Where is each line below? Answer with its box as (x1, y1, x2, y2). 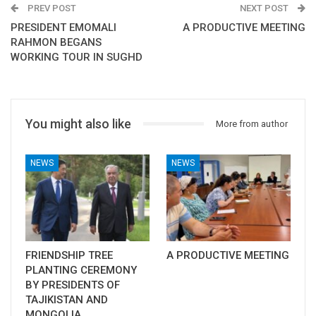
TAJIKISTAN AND (25, 293, 108, 306)
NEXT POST (240, 2, 291, 13)
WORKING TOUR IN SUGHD (11, 50, 142, 63)
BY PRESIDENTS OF (25, 278, 120, 291)
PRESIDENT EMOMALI (11, 20, 116, 34)
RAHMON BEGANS (11, 35, 102, 49)
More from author (216, 118, 288, 129)
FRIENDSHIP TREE (25, 248, 113, 262)
